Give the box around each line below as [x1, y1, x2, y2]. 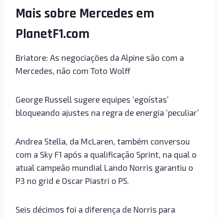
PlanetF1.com [16, 25, 90, 43]
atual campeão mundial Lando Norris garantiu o [16, 162, 193, 172]
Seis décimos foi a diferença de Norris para [16, 204, 175, 214]
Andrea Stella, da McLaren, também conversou [16, 136, 190, 146]
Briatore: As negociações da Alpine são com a [16, 52, 184, 62]
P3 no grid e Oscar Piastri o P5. [16, 175, 129, 185]
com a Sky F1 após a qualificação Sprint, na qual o [16, 149, 197, 159]
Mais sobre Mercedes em [16, 4, 154, 22]
